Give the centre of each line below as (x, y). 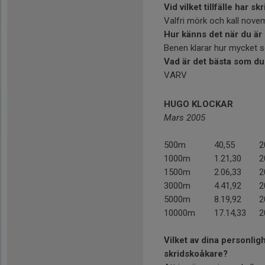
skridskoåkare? (196, 254)
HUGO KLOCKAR (198, 104)
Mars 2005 (185, 118)
